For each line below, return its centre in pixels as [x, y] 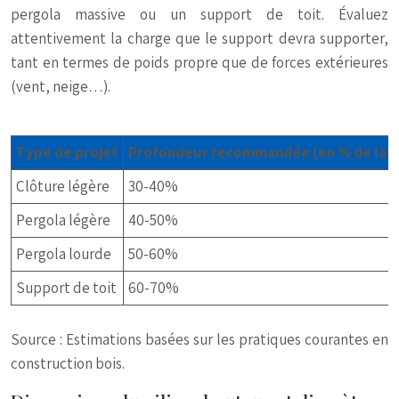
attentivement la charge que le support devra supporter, [199, 38]
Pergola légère [63, 220]
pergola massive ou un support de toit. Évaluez [199, 14]
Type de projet [67, 152]
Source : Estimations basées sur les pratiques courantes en [199, 339]
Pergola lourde [64, 254]
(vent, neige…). [61, 86]
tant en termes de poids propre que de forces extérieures [199, 62]
